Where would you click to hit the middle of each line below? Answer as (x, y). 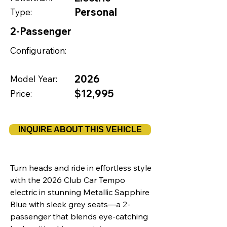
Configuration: (38, 50)
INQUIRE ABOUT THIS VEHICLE (80, 129)
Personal (96, 12)
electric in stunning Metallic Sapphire (80, 192)
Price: (21, 93)
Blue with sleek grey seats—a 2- (70, 204)
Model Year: (34, 79)
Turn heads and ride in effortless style (81, 168)
